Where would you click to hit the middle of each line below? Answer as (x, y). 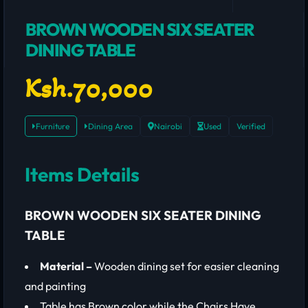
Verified (251, 126)
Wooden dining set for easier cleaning (187, 266)
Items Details (82, 174)
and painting (55, 286)
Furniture (53, 126)
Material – (67, 266)
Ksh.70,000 (89, 88)
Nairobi (168, 126)
